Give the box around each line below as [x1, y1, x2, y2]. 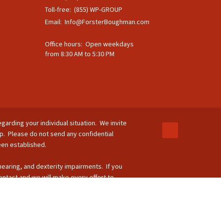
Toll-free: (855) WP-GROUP [45, 5, 122, 14]
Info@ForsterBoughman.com [65, 17, 149, 26]
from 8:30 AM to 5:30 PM [45, 49, 114, 58]
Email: [45, 17, 65, 26]
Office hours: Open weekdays [45, 39, 134, 48]
